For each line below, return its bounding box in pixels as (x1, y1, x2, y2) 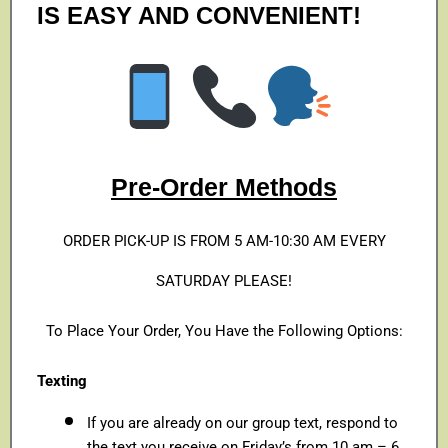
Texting (37, 371, 87, 390)
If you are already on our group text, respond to (87, 413, 398, 432)
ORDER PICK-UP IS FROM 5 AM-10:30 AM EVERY (62, 231, 386, 250)
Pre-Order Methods (111, 172, 337, 201)
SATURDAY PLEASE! (156, 271, 292, 290)
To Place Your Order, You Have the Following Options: (45, 321, 403, 340)
